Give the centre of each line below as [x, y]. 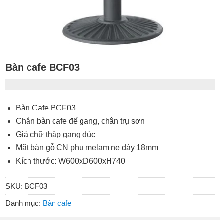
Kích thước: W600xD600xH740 [70, 161]
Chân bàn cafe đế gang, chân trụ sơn [80, 121]
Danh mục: [24, 203]
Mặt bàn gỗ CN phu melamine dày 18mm [87, 148]
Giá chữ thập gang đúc [55, 135]
